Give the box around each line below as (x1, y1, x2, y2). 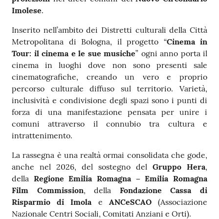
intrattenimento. (12, 131, 72, 141)
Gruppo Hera (153, 162, 205, 172)
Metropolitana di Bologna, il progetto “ (12, 37, 167, 47)
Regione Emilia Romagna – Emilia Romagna (33, 174, 208, 184)
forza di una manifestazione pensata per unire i (12, 107, 207, 117)
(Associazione (151, 197, 208, 207)
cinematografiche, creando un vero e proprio (12, 72, 207, 82)
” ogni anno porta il (135, 48, 207, 59)
